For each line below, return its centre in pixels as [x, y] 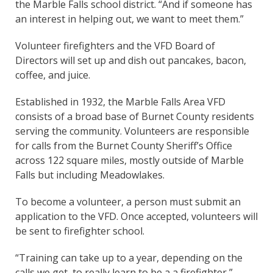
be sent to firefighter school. [80, 231]
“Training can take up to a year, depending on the [129, 257]
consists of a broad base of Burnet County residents [135, 116]
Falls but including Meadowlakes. [90, 175]
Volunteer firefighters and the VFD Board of [115, 45]
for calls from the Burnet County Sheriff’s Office [124, 145]
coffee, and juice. [53, 75]
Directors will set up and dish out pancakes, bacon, [131, 60]
